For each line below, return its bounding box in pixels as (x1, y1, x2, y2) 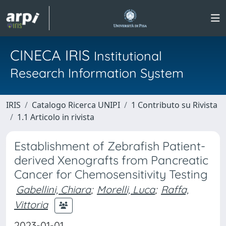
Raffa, (161, 183, 189, 196)
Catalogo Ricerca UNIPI (32, 99, 120, 110)
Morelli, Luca (97, 183, 155, 196)
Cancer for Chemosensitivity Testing (14, 167, 208, 182)
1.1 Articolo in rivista (17, 111, 94, 123)
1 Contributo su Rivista (131, 99, 217, 110)
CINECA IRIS (10, 46, 94, 64)
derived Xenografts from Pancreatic (14, 153, 208, 167)
